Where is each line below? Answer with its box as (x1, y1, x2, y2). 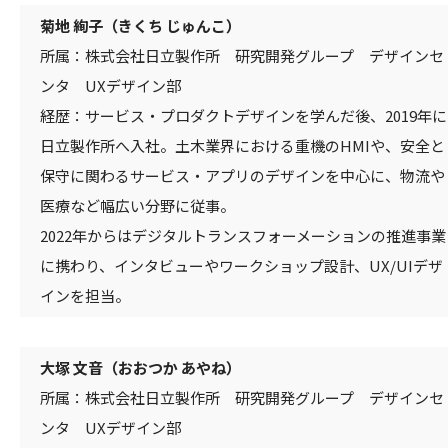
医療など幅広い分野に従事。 (40, 194, 235, 216)
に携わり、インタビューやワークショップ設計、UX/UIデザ (40, 254, 443, 276)
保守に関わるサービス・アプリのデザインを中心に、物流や (40, 164, 445, 186)
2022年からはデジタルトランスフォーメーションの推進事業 (40, 224, 446, 246)
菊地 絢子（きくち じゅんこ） (40, 14, 241, 36)
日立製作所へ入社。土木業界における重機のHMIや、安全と (40, 134, 445, 156)
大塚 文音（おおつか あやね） (40, 356, 241, 378)
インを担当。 (40, 284, 130, 306)
